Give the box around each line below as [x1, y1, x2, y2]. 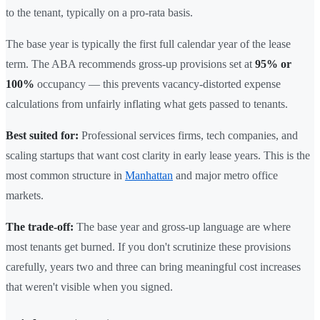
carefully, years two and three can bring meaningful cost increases [6, 260, 301, 273]
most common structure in [6, 169, 125, 181]
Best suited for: [6, 129, 79, 141]
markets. [6, 189, 44, 201]
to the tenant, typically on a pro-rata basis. [6, 6, 193, 19]
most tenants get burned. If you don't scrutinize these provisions [6, 240, 291, 253]
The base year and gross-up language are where [74, 220, 291, 233]
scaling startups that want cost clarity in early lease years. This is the [6, 149, 310, 161]
